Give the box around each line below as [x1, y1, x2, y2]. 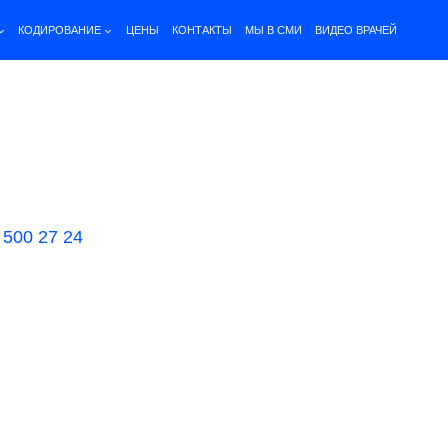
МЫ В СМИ [244, 23, 302, 36]
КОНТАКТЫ [171, 23, 232, 36]
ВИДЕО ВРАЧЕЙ [315, 23, 398, 36]
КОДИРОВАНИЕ [18, 23, 102, 36]
